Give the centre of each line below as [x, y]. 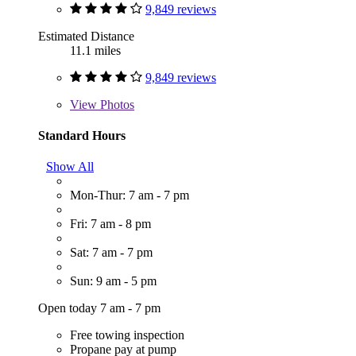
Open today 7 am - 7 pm [99, 308]
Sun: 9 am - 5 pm [113, 281]
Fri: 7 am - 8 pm [110, 224]
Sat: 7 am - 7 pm [111, 253]
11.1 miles [95, 50]
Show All [70, 167]
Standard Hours [82, 135]
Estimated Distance [86, 36]
